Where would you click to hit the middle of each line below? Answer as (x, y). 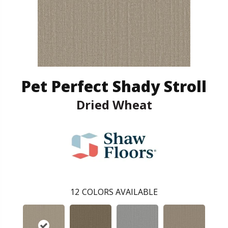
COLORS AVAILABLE (120, 192)
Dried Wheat (114, 104)
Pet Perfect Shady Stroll (114, 86)
